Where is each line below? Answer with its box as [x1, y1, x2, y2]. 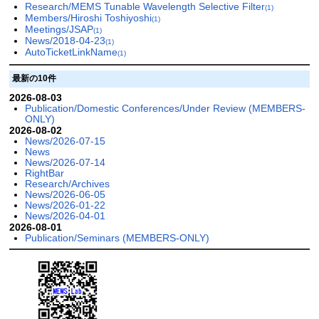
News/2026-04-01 [24, 209, 105, 221]
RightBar [24, 167, 64, 179]
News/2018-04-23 [24, 35, 105, 47]
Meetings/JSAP [24, 23, 93, 36]
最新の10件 [11, 73, 56, 84]
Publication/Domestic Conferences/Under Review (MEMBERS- [24, 102, 305, 114]
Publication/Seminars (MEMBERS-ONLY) [24, 231, 209, 244]
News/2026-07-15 [24, 135, 105, 147]
